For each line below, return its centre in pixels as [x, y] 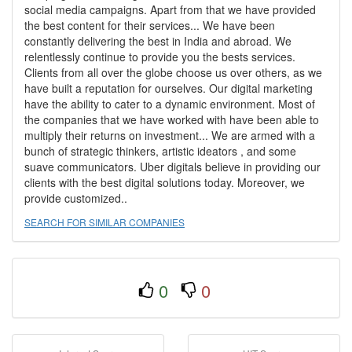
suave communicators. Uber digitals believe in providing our [172, 167]
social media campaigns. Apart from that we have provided [170, 9]
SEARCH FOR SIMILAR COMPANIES [104, 222]
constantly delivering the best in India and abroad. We [158, 41]
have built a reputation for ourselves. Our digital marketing [169, 88]
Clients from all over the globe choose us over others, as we [173, 72]
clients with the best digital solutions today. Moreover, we [165, 182]
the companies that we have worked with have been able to [172, 119]
